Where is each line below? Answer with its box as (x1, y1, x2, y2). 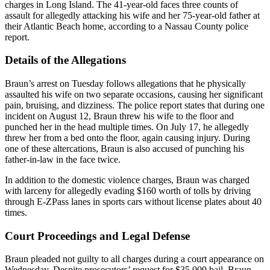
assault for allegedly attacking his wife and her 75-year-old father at (5, 10, 260, 20)
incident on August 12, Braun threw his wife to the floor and (5, 110, 234, 121)
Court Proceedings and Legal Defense (5, 229, 190, 242)
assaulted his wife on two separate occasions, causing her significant (5, 89, 263, 99)
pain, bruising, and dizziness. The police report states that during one (5, 99, 265, 110)
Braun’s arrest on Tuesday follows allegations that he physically (5, 78, 246, 89)
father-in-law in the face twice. (5, 154, 121, 165)
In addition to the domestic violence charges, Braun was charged (5, 174, 250, 185)
